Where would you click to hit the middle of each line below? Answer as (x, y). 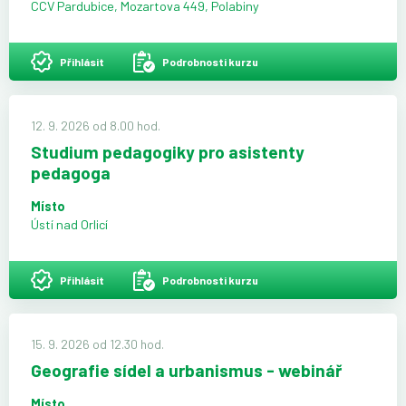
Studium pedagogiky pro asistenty (168, 151)
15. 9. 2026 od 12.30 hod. (97, 343)
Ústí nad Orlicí (69, 224)
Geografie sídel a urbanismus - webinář (186, 370)
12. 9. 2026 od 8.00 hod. (96, 125)
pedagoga (71, 172)
